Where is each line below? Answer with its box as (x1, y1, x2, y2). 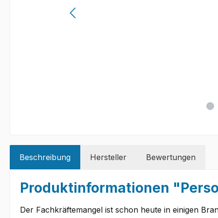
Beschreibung (19, 152, 71, 163)
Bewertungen (146, 152, 196, 163)
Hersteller (90, 152, 127, 163)
